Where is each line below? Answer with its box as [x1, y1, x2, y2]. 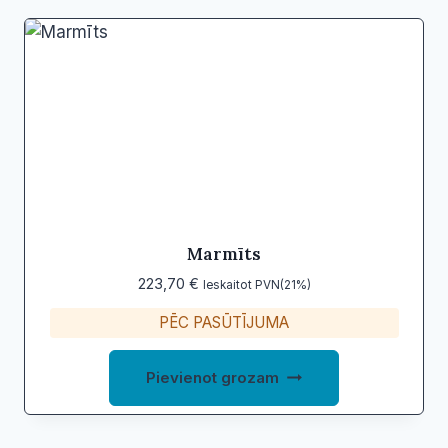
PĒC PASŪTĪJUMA [159, 313, 289, 333]
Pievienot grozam [146, 367, 280, 387]
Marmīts [187, 242, 261, 265]
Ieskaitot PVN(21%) [202, 277, 311, 292]
